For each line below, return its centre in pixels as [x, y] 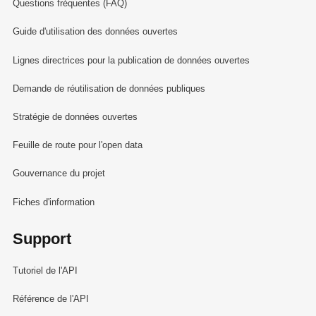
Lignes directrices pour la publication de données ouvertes [131, 60]
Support [42, 239]
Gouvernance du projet [59, 174]
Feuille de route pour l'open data [77, 145]
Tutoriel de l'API [45, 270]
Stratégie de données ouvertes [75, 116]
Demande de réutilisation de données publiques [109, 88]
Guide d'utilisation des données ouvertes [95, 32]
